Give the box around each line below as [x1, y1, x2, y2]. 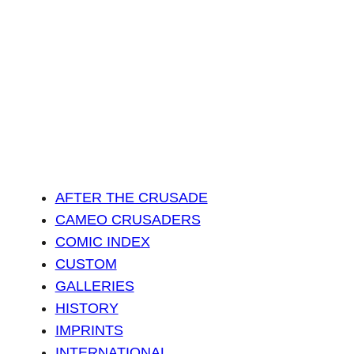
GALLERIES [55, 278, 134, 295]
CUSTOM [55, 256, 117, 273]
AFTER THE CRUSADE [55, 190, 208, 206]
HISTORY [55, 300, 119, 317]
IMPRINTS [55, 322, 123, 339]
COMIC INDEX [55, 234, 150, 250]
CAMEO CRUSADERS [55, 212, 201, 228]
